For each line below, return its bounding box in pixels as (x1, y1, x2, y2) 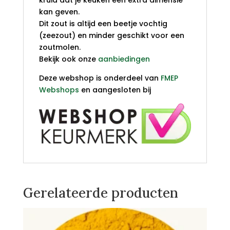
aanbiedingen (98, 54, 150, 65)
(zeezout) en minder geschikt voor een (39, 30, 184, 41)
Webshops (39, 85, 79, 95)
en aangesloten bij (79, 85, 151, 95)
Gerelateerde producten (23, 184, 178, 201)
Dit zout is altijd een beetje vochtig (39, 18, 167, 29)
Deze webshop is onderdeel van (39, 73, 161, 84)
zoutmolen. (39, 42, 81, 53)
